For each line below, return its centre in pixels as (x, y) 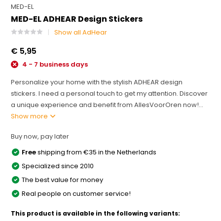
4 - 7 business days (55, 64)
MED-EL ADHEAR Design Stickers (77, 19)
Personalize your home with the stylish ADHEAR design (97, 82)
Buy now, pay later (40, 136)
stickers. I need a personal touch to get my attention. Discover (110, 93)
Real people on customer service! (76, 193)
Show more (30, 116)
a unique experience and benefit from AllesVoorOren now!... (107, 105)
